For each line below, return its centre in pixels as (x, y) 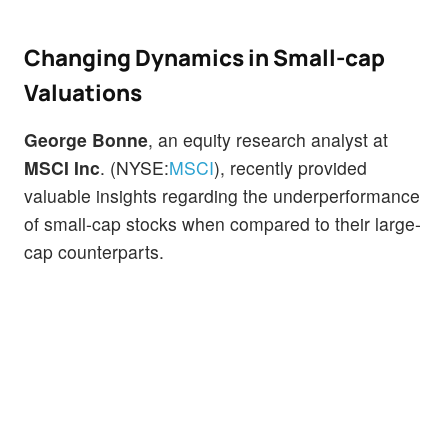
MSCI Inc (62, 168)
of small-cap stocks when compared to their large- (222, 224)
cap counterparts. (94, 252)
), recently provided (290, 168)
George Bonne (86, 140)
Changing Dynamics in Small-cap (204, 58)
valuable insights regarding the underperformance (222, 196)
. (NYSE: (134, 168)
